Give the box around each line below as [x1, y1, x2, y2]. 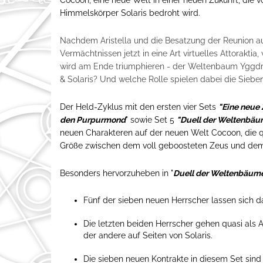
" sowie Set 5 [126, 114, 177, 124]
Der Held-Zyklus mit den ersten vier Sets [60, 102, 218, 112]
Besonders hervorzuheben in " [60, 168, 173, 178]
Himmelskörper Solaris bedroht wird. [60, 8, 200, 18]
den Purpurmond [60, 114, 126, 124]
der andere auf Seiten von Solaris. [83, 230, 215, 240]
